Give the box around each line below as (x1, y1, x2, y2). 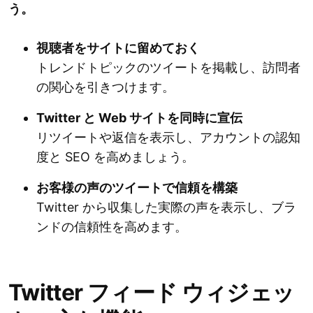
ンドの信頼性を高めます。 (36, 219, 187, 235)
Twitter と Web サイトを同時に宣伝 (36, 110, 242, 126)
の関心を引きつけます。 (36, 80, 175, 95)
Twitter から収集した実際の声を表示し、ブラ (36, 200, 296, 215)
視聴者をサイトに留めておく (36, 41, 200, 56)
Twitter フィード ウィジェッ (8, 279, 295, 307)
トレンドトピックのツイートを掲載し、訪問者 (36, 60, 300, 75)
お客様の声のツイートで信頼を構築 (36, 180, 238, 196)
